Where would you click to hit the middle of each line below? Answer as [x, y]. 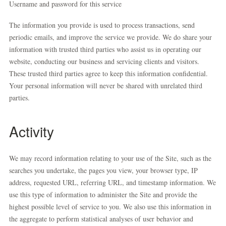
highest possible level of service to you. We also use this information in [110, 207]
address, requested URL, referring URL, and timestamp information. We [112, 182]
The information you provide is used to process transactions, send [102, 25]
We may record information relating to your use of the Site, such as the [110, 158]
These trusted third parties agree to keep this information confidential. [108, 73]
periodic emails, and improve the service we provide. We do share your [110, 37]
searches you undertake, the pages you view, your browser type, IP [103, 170]
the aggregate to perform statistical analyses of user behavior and [101, 219]
